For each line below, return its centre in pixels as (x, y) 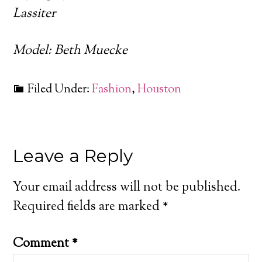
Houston (160, 89)
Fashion (112, 89)
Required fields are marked (88, 207)
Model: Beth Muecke (70, 51)
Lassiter (35, 14)
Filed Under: (60, 89)
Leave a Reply (73, 156)
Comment (43, 244)
